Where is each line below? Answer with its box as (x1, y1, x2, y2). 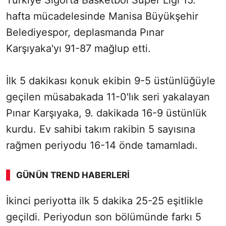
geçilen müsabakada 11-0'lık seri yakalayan (6, 91, 210, 103)
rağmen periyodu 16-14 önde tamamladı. (6, 139, 198, 152)
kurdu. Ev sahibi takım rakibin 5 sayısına (6, 123, 195, 136)
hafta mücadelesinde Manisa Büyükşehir (6, 10, 198, 23)
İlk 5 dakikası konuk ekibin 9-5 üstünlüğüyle (6, 75, 215, 87)
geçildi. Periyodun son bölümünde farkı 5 (6, 211, 201, 223)
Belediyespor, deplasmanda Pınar (6, 26, 164, 39)
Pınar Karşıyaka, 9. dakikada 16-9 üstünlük (6, 107, 207, 120)
